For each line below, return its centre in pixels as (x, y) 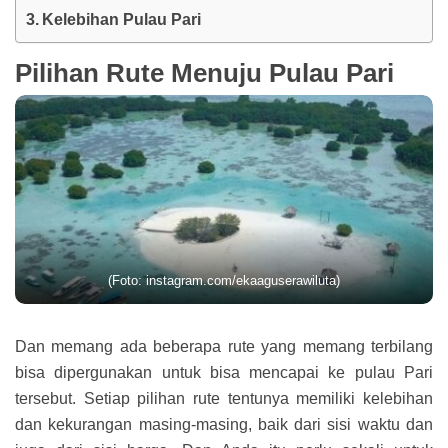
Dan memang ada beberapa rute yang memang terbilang (224, 347)
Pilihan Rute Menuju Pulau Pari (204, 73)
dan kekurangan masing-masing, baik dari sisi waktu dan (224, 425)
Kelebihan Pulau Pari (122, 19)
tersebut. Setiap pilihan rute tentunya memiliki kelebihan (224, 399)
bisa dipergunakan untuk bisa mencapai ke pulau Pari (224, 373)
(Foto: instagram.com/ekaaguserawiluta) (224, 281)
